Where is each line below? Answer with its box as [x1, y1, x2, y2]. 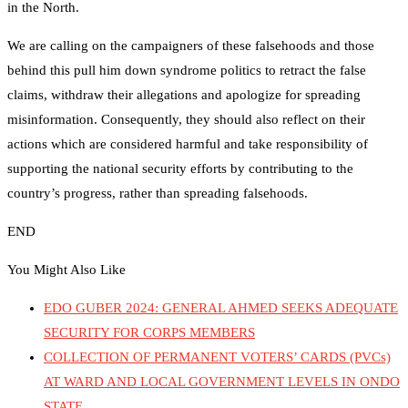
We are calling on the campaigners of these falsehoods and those [7, 38, 374, 54]
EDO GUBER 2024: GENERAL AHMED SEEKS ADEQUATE [44, 301, 398, 316]
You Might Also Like [7, 262, 126, 278]
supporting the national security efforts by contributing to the [7, 161, 353, 177]
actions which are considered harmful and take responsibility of [7, 137, 368, 152]
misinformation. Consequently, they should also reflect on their [7, 112, 365, 127]
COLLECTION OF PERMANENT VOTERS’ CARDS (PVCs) [44, 350, 391, 365]
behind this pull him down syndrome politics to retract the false [7, 63, 366, 78]
